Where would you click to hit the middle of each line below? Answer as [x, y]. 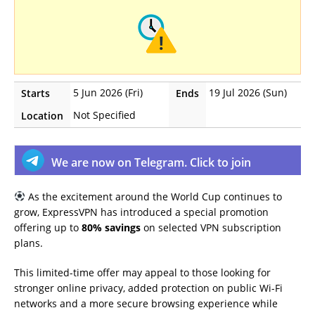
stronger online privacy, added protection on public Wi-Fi [148, 288]
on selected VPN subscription [211, 227]
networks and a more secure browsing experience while [146, 303]
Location [42, 115]
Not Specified [104, 115]
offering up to [48, 227]
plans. [28, 243]
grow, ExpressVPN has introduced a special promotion [141, 212]
